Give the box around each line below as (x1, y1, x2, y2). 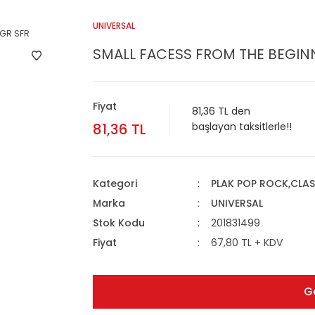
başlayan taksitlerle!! (192, 120, 292, 134)
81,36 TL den (192, 104, 250, 118)
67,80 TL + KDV (210, 236, 283, 250)
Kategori (93, 176, 137, 191)
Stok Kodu (93, 216, 145, 230)
